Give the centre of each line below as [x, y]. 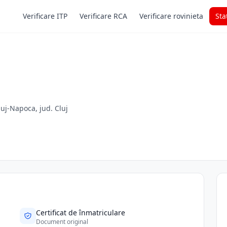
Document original [62, 222]
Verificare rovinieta [171, 16]
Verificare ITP [45, 16]
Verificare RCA [103, 16]
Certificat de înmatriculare [81, 213]
